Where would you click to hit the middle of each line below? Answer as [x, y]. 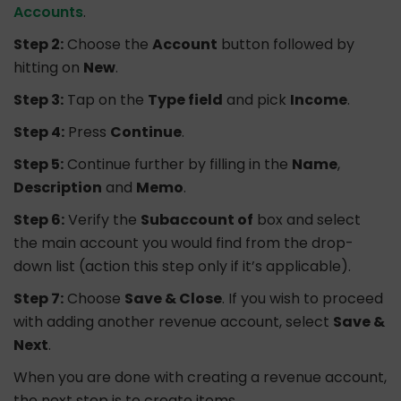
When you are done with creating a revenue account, [200, 378]
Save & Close [173, 299]
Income [319, 100]
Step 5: [38, 165]
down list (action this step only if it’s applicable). [182, 267]
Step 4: [39, 132]
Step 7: [38, 299]
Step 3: [38, 100]
